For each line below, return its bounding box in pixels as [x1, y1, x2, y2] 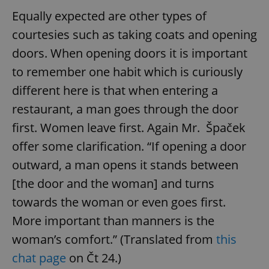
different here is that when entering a [12, 82, 218, 99]
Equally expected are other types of [12, 8, 207, 25]
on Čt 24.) [66, 250, 121, 267]
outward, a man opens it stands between [12, 157, 238, 174]
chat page [12, 250, 66, 267]
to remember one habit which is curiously [12, 64, 243, 80]
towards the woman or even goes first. [12, 194, 226, 211]
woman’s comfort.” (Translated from [12, 231, 216, 248]
